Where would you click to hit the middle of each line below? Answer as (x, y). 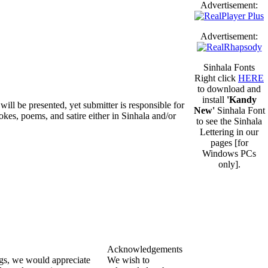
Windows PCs (229, 153)
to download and (229, 89)
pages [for (229, 143)
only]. (229, 164)
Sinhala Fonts (229, 67)
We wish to (128, 260)
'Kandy (241, 100)
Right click (216, 78)
